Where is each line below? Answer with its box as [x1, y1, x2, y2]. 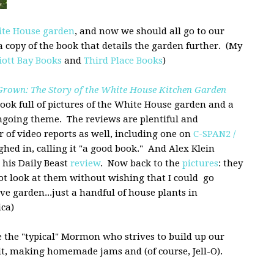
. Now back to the [100, 157, 182, 169]
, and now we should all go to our [75, 25, 224, 37]
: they [218, 157, 243, 169]
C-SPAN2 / [193, 128, 235, 139]
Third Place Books [84, 54, 163, 66]
